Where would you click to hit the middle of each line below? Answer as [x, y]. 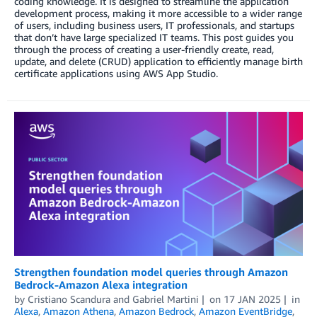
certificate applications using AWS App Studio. [116, 74]
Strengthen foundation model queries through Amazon [151, 271]
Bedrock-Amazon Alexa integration [101, 284]
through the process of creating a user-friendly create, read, [144, 50]
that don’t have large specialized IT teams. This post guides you [154, 38]
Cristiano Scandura [69, 299]
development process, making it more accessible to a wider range [158, 13]
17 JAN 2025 [252, 299]
